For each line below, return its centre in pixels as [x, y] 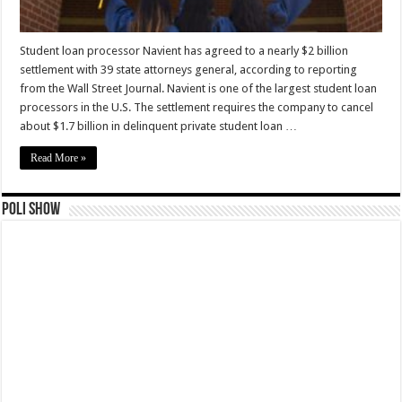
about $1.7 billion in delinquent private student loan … [159, 127]
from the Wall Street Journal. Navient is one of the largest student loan [199, 89]
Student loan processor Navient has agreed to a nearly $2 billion [184, 51]
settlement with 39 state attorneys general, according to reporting [189, 70]
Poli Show [31, 210]
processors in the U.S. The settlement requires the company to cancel [197, 108]
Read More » [59, 158]
